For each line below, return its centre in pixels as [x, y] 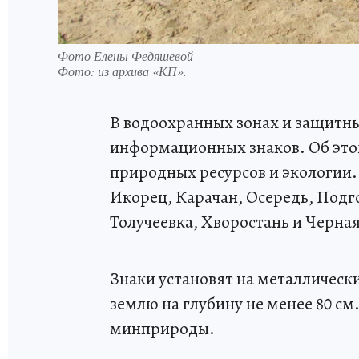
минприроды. [162, 329]
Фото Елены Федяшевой [125, 56]
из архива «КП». [142, 71]
